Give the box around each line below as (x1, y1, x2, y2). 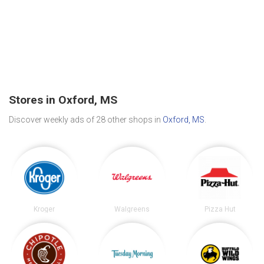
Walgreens (114, 204, 150, 213)
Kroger (33, 204, 55, 213)
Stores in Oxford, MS (9, 93, 117, 107)
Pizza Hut (204, 204, 236, 213)
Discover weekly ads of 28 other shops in (9, 114, 163, 124)
